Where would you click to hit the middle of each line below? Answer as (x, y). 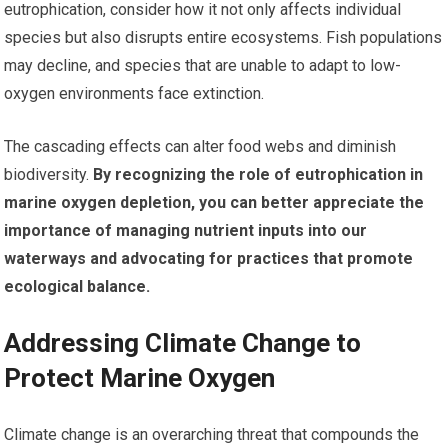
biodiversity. (47, 175)
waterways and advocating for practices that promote (209, 259)
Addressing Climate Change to (183, 343)
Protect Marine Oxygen (140, 378)
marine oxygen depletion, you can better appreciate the (214, 203)
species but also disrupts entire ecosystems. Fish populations (223, 38)
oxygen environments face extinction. (134, 94)
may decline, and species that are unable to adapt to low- (203, 66)
